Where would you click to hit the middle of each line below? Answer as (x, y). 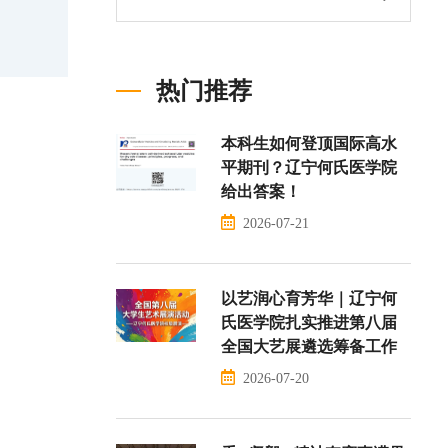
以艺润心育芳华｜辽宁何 (309, 298)
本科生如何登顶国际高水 (309, 143)
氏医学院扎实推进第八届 (309, 322)
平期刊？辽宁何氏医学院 (309, 167)
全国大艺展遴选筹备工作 (309, 346)
